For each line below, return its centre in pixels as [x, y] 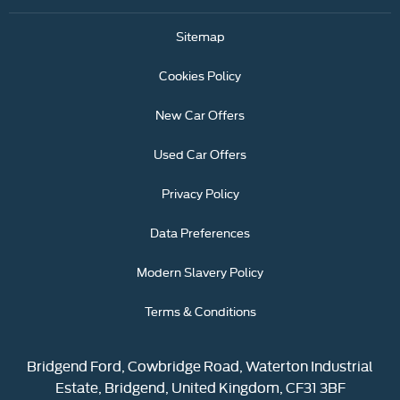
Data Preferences [200, 232]
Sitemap [200, 35]
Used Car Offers [200, 153]
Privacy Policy [200, 192]
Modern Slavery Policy [200, 271]
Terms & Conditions [200, 310]
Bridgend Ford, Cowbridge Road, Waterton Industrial [200, 366]
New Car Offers [200, 114]
